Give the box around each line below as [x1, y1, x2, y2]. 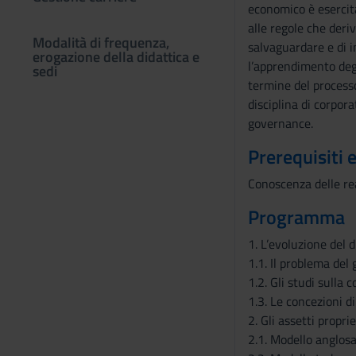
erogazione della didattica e [33, 46, 199, 68]
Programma [247, 203, 345, 231]
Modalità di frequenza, [33, 32, 169, 53]
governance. [247, 114, 313, 133]
